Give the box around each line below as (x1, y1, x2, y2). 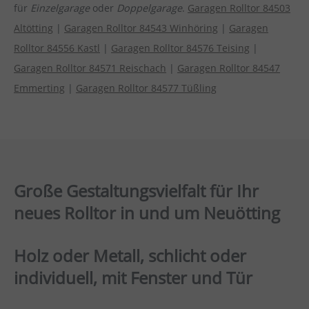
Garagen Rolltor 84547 (177, 61, 280, 74)
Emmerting (14, 81, 65, 94)
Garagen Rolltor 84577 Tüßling (76, 81, 217, 94)
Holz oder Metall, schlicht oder (14, 244, 246, 268)
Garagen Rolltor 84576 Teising (111, 41, 250, 54)
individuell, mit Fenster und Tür (14, 266, 252, 290)
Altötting (14, 21, 53, 34)
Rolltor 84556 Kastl (14, 41, 100, 54)
